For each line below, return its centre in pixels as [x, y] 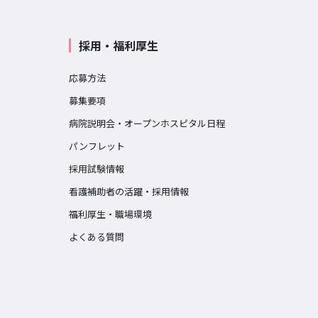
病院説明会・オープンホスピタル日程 [147, 124]
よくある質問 [97, 237]
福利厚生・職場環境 [111, 214]
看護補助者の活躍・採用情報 [129, 192]
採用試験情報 [97, 169]
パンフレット [97, 146]
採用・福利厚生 [119, 46]
